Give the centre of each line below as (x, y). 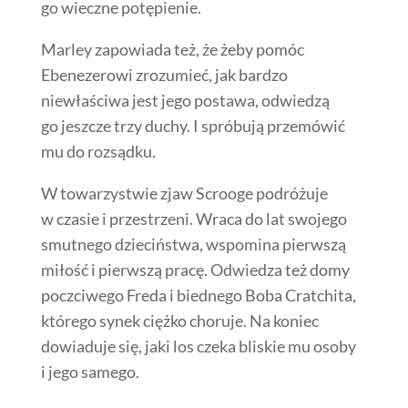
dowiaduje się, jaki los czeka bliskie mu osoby (198, 346)
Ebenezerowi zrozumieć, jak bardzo (164, 74)
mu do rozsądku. (98, 151)
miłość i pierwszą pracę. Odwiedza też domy (195, 269)
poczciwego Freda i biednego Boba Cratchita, (198, 295)
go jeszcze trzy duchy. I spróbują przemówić (193, 125)
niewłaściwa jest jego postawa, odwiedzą (185, 100)
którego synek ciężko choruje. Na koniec (179, 320)
